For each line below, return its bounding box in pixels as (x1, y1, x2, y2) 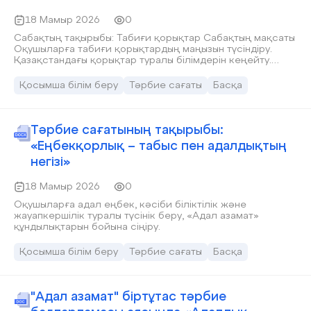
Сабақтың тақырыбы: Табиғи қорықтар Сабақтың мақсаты (14, 33, 203, 43)
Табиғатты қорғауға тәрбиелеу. (14, 67, 169, 76)
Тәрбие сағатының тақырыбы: (31, 124, 224, 137)
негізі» (31, 156, 70, 169)
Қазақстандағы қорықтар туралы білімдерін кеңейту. (14, 56, 271, 65)
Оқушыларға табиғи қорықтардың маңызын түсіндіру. (14, 44, 272, 54)
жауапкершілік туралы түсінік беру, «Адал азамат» (14, 211, 259, 221)
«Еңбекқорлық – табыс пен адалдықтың (31, 140, 287, 153)
